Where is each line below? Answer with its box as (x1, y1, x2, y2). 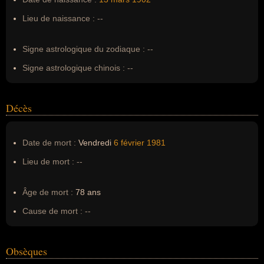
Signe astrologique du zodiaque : (22, 44, 145, 54)
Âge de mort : (22, 187, 73, 197)
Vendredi (76, 138, 114, 147)
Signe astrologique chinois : (22, 63, 125, 72)
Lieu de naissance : (22, 14, 95, 23)
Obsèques (6, 244, 47, 258)
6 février (114, 138, 144, 147)
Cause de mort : (22, 206, 82, 216)
